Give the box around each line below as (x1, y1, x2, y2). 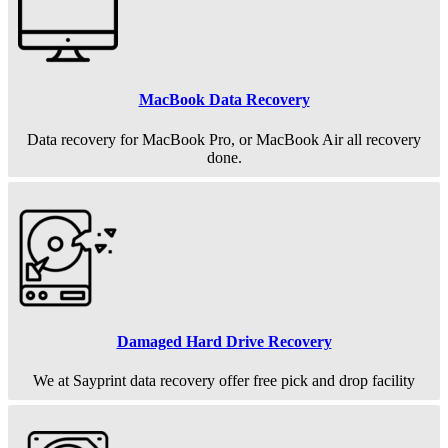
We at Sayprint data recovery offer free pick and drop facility (33, 372, 415, 390)
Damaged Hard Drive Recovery (116, 332, 332, 350)
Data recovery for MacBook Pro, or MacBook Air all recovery (27, 130, 421, 148)
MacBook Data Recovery (138, 91, 310, 109)
